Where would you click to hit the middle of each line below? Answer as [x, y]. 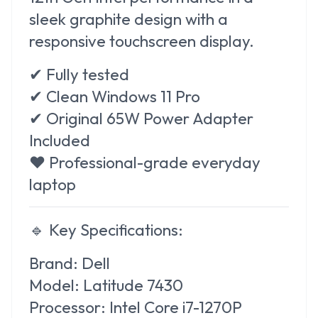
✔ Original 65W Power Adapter [141, 118]
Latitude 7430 [131, 285]
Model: [54, 285]
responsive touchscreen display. [142, 40]
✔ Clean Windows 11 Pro [115, 96]
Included [60, 140]
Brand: [54, 263]
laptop [53, 184]
